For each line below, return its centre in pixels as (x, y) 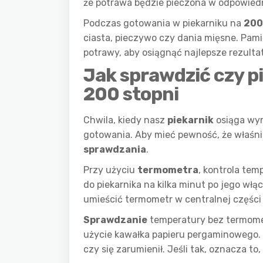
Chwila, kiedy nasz (125, 120)
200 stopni (131, 94)
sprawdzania (115, 149)
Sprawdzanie (115, 220)
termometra (168, 170)
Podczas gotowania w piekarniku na (163, 23)
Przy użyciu (110, 170)
